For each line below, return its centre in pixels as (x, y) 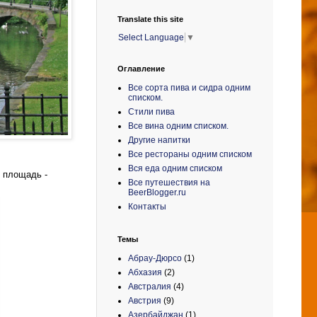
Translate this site (150, 19)
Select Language (151, 37)
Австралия (150, 286)
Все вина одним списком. (178, 126)
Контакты (147, 206)
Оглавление (141, 68)
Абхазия (145, 272)
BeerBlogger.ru (157, 192)
